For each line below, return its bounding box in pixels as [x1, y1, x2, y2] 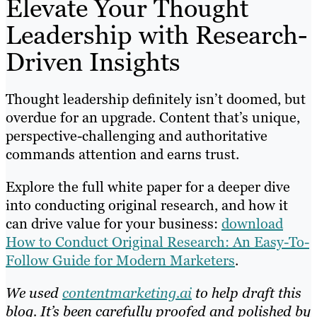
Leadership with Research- [6, 18, 307, 52]
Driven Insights [6, 45, 180, 79]
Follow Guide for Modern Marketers [6, 251, 235, 270]
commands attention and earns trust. [6, 145, 239, 164]
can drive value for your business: [6, 214, 221, 234]
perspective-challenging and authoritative [6, 127, 267, 146]
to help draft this [192, 284, 301, 303]
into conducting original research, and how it [6, 196, 288, 215]
